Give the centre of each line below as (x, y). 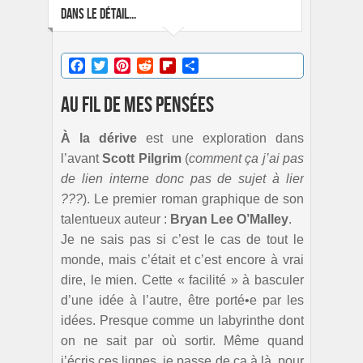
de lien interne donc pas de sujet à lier (182, 178)
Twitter (127, 65)
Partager (223, 65)
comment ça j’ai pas (247, 158)
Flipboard (203, 65)
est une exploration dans (220, 138)
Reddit (172, 65)
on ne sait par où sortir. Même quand (182, 340)
